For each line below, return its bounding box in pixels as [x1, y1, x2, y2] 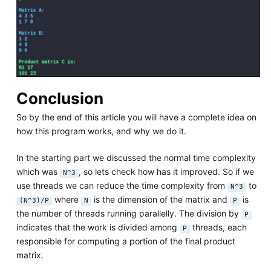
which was [16, 166, 60, 177]
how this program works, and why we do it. [16, 126, 186, 137]
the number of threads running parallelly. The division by [16, 208, 241, 219]
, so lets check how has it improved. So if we [78, 166, 254, 177]
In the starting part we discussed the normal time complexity [16, 152, 256, 163]
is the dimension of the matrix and [91, 194, 230, 205]
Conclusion [16, 89, 103, 108]
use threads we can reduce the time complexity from [16, 180, 227, 191]
